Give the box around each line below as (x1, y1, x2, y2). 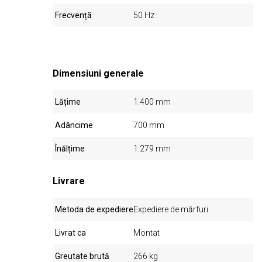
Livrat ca (55, 228, 87, 237)
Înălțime (55, 144, 85, 153)
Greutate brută (55, 251, 110, 261)
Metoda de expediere (55, 205, 134, 214)
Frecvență (55, 11, 92, 20)
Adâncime (55, 120, 94, 130)
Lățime (55, 97, 81, 106)
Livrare (53, 175, 85, 187)
